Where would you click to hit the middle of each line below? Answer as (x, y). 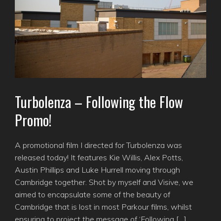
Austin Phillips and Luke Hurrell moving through (97, 170)
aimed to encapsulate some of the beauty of (92, 195)
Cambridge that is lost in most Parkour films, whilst (103, 207)
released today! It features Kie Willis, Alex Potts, (99, 158)
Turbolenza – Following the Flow (99, 102)
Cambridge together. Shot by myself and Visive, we (104, 182)
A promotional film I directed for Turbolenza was (98, 145)
